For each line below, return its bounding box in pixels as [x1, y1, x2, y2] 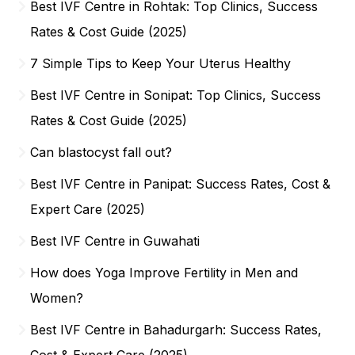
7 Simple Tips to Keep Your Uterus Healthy [30, 55, 292, 71]
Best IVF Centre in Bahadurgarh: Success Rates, [30, 321, 323, 338]
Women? [30, 289, 84, 306]
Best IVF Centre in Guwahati [30, 232, 200, 249]
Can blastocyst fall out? [30, 143, 173, 160]
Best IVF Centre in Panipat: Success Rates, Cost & [30, 175, 331, 192]
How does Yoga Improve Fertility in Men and [30, 264, 299, 281]
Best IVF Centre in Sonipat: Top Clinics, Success [30, 86, 322, 103]
